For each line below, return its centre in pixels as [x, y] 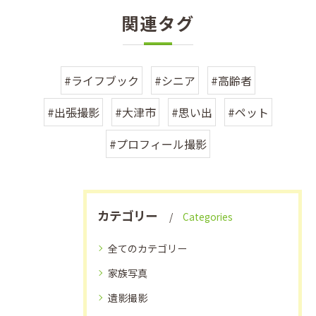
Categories [208, 216]
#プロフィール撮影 [158, 144]
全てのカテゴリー [147, 248]
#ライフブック [102, 80]
